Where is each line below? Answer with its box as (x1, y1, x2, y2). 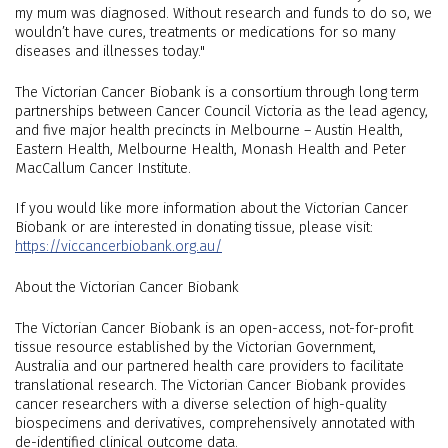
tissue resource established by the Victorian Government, (15, 338, 376, 356)
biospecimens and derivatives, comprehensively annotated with (15, 414, 415, 432)
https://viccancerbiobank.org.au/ (15, 238, 222, 256)
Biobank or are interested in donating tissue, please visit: (15, 219, 373, 237)
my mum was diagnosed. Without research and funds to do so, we (15, 5, 432, 23)
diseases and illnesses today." (15, 43, 205, 61)
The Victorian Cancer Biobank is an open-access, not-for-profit (15, 319, 413, 337)
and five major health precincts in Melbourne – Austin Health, (15, 121, 403, 139)
